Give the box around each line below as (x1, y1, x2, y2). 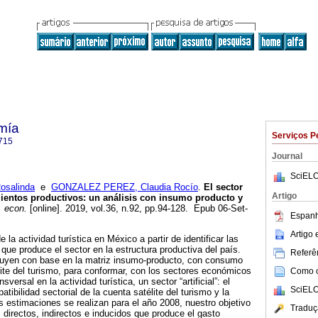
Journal (272, 151, 302, 161)
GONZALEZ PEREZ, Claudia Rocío (51, 182, 198, 193)
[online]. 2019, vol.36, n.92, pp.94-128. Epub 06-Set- (27, 203, 248, 214)
